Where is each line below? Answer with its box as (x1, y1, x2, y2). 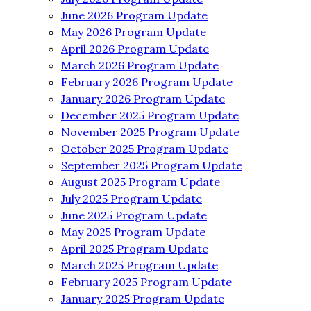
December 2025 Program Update (61, 108, 239, 123)
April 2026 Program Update (61, 42, 209, 56)
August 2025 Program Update (61, 175, 220, 190)
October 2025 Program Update (61, 142, 228, 156)
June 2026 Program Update (61, 8, 208, 23)
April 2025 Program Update (61, 242, 208, 256)
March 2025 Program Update (61, 258, 218, 273)
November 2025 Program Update (61, 125, 239, 140)
